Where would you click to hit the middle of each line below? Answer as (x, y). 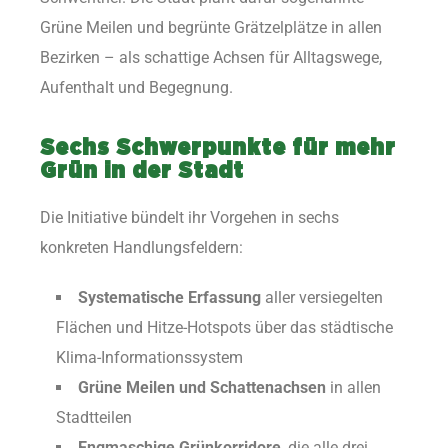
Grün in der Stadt (142, 172)
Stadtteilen (94, 418)
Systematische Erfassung (169, 298)
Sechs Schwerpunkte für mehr (218, 149)
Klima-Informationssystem (149, 358)
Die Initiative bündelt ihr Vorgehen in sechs (189, 218)
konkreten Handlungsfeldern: (141, 248)
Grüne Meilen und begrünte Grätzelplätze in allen (211, 27)
